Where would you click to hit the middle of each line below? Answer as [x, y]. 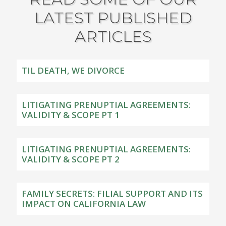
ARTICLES [113, 36]
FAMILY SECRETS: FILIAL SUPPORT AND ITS [112, 193]
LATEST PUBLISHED [113, 17]
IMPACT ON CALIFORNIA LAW [84, 203]
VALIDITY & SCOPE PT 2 [71, 159]
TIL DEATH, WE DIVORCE [73, 70]
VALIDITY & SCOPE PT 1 [71, 115]
